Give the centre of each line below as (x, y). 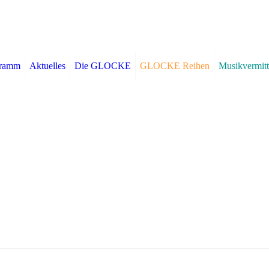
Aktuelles (47, 66)
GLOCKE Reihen (175, 66)
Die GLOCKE (103, 66)
